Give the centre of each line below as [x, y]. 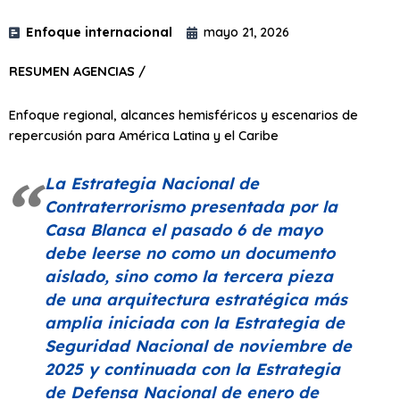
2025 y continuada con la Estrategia [192, 370]
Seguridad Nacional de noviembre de [198, 346]
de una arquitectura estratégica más [196, 300]
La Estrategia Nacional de [152, 184]
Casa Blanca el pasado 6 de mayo [183, 230]
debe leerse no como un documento [190, 254]
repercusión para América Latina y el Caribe [144, 135]
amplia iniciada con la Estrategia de [195, 323]
